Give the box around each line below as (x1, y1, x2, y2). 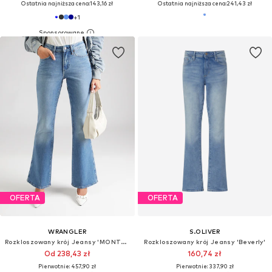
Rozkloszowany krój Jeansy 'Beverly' (144, 237, 266, 245)
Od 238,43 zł (44, 248, 90, 258)
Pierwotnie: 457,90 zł (38, 262, 97, 270)
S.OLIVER (189, 227, 220, 235)
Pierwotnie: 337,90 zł (175, 262, 234, 270)
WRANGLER (48, 227, 87, 235)
